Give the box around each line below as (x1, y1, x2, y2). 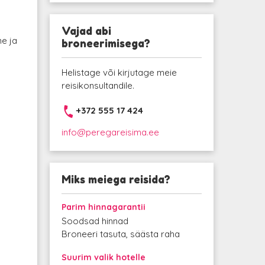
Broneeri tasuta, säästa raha (61, 228, 180, 240)
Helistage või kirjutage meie (61, 67, 177, 78)
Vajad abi (61, 24, 111, 37)
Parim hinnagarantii (61, 202, 146, 212)
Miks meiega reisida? (61, 173, 170, 186)
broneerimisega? (61, 37, 150, 50)
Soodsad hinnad (61, 215, 128, 227)
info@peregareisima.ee (61, 127, 159, 138)
